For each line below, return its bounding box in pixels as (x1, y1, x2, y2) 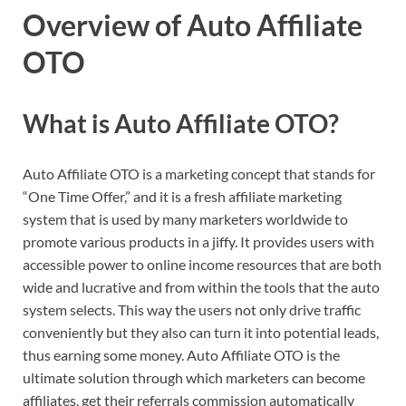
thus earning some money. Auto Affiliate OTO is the (23, 346, 340, 364)
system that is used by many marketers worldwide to (23, 210, 348, 228)
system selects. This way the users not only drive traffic (23, 301, 361, 319)
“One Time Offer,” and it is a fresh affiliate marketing (23, 188, 342, 206)
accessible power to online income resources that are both (23, 256, 382, 274)
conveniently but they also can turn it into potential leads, (23, 324, 379, 342)
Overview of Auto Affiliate (23, 7, 362, 43)
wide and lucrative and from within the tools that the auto (23, 278, 380, 296)
